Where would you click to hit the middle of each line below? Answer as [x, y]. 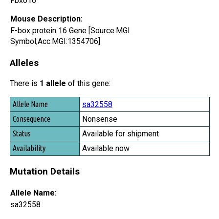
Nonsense [100, 119]
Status [21, 131]
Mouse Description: [46, 19]
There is [25, 84]
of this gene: [88, 84]
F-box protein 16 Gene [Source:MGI [70, 30]
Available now [106, 149]
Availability [28, 144]
